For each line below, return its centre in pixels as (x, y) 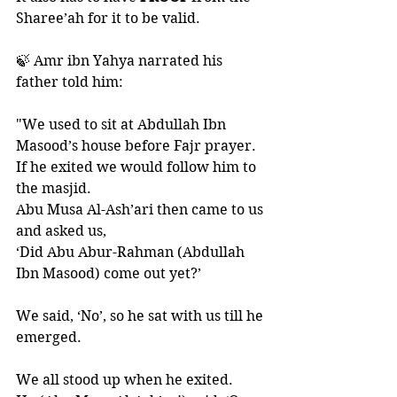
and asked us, (63, 231)
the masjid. (55, 188)
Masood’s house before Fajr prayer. (138, 146)
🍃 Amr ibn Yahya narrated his (121, 61)
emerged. (51, 337)
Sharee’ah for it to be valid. (110, 18)
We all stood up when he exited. (126, 380)
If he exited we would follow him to (138, 167)
